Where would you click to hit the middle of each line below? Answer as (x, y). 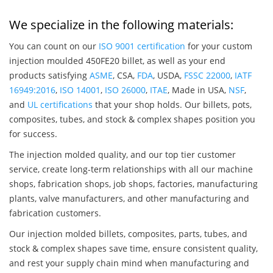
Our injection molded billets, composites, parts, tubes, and (128, 234)
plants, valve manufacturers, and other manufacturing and (129, 199)
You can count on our (54, 46)
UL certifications (60, 105)
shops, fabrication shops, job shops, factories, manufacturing (133, 184)
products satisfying (49, 76)
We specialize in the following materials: (121, 25)
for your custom (219, 46)
